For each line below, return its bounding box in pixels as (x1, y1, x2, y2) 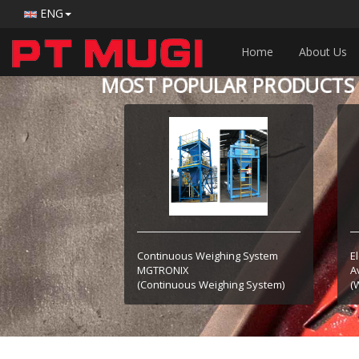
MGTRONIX (136, 262, 188, 277)
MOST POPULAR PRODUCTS (103, 72, 356, 99)
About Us (299, 44, 347, 59)
